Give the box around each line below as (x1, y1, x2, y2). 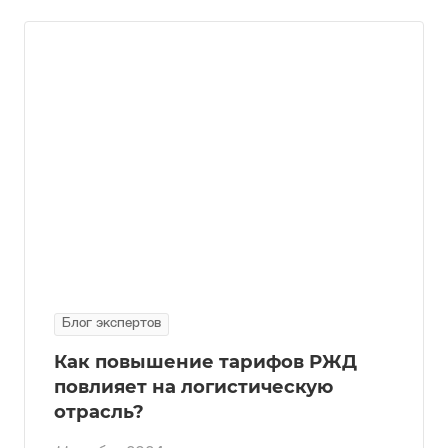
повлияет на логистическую (54, 375, 333, 399)
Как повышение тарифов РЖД (54, 350, 357, 374)
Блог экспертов (62, 317, 161, 331)
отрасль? (54, 400, 144, 424)
